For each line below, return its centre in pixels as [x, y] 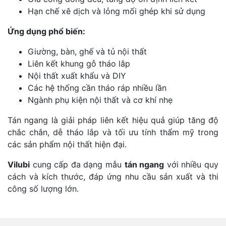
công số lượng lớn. [43, 188]
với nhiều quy [191, 164]
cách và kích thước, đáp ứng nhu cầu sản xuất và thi [113, 176]
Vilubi [19, 164]
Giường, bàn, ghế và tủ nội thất [87, 51]
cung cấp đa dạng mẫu [77, 164]
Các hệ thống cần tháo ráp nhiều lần [97, 88]
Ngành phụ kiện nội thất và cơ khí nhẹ [100, 100]
